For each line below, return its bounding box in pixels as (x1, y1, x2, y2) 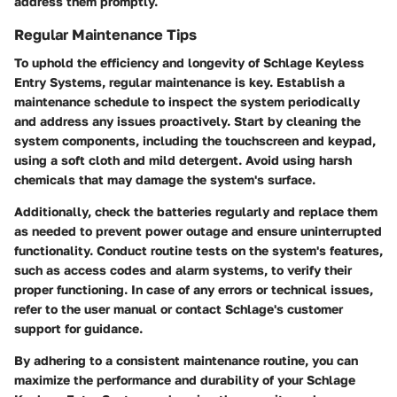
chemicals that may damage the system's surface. (14, 172, 315, 188)
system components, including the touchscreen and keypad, (14, 133, 376, 149)
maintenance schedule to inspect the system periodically (14, 94, 360, 110)
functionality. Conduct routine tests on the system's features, (14, 243, 383, 259)
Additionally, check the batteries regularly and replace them (14, 204, 378, 220)
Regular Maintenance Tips (14, 26, 197, 43)
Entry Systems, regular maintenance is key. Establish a (14, 74, 345, 90)
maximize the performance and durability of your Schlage (14, 372, 355, 388)
